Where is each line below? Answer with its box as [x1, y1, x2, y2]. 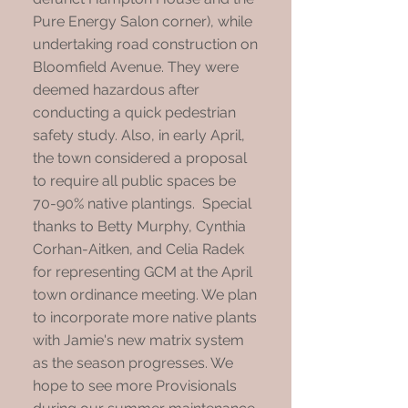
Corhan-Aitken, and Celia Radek [33, 240, 244, 258]
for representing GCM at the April [33, 263, 252, 280]
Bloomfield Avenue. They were [33, 58, 239, 76]
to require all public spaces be [33, 172, 236, 189]
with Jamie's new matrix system [33, 331, 244, 349]
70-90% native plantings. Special [33, 195, 251, 212]
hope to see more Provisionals [33, 377, 237, 394]
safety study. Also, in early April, [33, 127, 245, 144]
